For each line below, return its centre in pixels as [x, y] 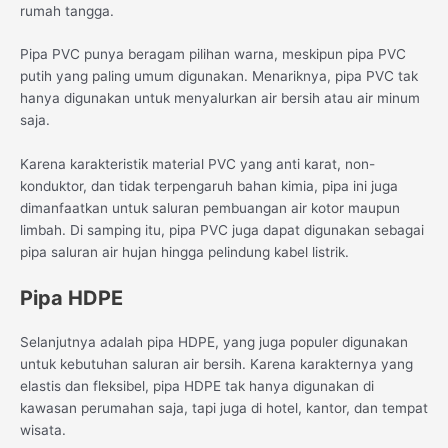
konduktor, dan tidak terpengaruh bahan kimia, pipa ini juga [209, 186]
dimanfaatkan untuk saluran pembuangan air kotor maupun [210, 208]
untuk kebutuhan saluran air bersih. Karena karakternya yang [216, 364]
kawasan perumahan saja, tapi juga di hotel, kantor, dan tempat [224, 408]
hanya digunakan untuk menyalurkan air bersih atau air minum [220, 98]
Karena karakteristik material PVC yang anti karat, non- [197, 164]
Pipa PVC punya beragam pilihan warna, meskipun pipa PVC [213, 54]
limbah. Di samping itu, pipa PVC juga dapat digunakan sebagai [222, 230]
